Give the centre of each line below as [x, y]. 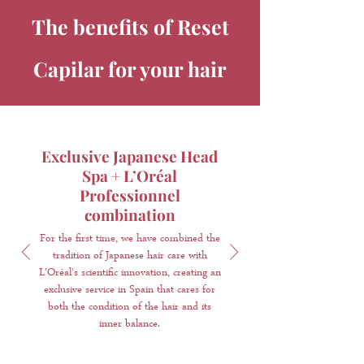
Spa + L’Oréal [130, 175]
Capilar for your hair [130, 68]
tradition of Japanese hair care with [130, 256]
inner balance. [130, 324]
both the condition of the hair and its [130, 307]
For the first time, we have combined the [130, 239]
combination [130, 214]
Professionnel [130, 195]
